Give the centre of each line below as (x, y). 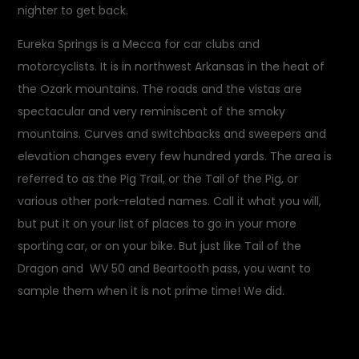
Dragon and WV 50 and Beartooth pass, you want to (165, 268)
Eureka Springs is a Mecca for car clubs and (139, 44)
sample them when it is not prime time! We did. (151, 291)
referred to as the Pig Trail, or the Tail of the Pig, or (158, 179)
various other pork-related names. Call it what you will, (170, 201)
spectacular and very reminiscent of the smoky (152, 111)
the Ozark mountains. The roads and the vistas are (160, 89)
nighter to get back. (73, 10)
